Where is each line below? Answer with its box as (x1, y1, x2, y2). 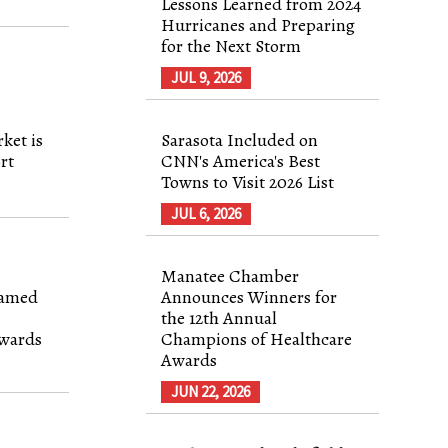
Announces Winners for (161, 284, 338, 309)
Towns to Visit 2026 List (161, 169, 335, 194)
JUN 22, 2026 (171, 381, 251, 401)
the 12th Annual (161, 305, 278, 330)
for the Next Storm (161, 33, 302, 58)
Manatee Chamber (161, 263, 300, 288)
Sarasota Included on (161, 127, 319, 152)
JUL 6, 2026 (171, 203, 242, 223)
